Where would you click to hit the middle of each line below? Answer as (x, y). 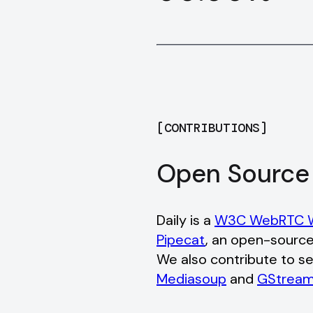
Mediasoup (191, 279)
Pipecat (181, 240)
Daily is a (184, 220)
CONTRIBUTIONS (212, 128)
